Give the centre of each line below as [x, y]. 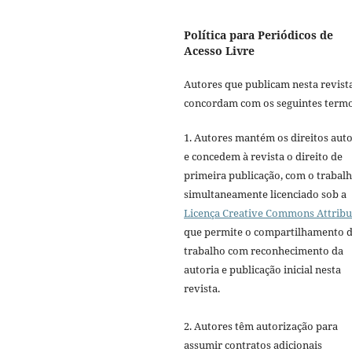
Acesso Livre [219, 50]
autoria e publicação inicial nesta [262, 269]
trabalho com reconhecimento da [264, 250]
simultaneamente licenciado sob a [265, 194]
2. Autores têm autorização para [261, 326]
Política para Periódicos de [258, 35]
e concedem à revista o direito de [263, 156]
